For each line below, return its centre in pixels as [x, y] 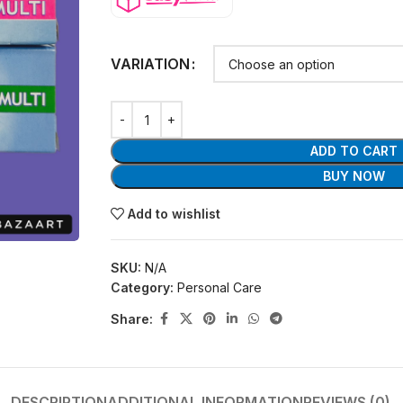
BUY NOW [354, 176]
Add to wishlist [175, 214]
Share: [132, 318]
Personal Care [220, 288]
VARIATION [151, 63]
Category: [143, 288]
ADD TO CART [354, 151]
